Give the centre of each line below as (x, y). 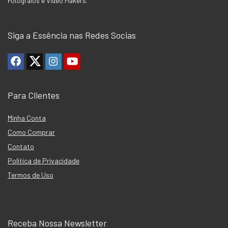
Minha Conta (27, 118)
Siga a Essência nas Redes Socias (72, 35)
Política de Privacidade (44, 160)
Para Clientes (34, 95)
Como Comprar (31, 132)
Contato (21, 146)
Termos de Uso (31, 175)
